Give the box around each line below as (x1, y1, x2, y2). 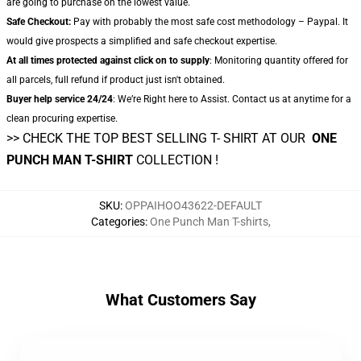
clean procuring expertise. (6, 113, 118, 124)
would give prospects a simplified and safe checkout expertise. (6, 35, 277, 47)
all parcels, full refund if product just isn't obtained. (6, 74, 225, 85)
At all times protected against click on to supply (6, 55, 210, 66)
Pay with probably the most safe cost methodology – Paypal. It (71, 16, 348, 27)
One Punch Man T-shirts (149, 215, 268, 228)
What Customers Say (105, 290, 256, 309)
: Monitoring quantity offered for (210, 55, 348, 66)
